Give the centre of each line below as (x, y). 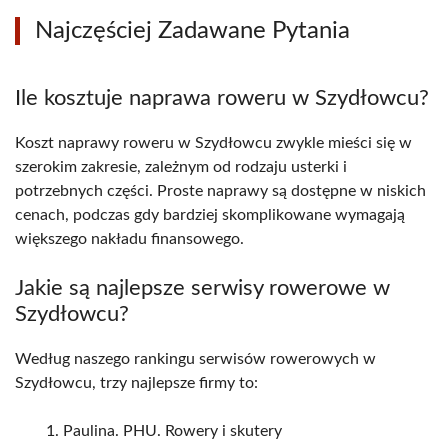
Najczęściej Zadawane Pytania (192, 31)
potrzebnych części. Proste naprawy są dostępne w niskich (220, 191)
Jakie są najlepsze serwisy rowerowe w (202, 288)
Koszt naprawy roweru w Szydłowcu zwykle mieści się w (213, 143)
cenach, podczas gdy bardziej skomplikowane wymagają (210, 215)
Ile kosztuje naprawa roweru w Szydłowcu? (222, 98)
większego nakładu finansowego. (129, 239)
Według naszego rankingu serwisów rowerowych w (195, 359)
